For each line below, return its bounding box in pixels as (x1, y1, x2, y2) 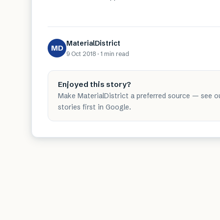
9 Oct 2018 (66, 50, 96, 58)
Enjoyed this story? (58, 80, 131, 89)
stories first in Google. (58, 103, 131, 112)
